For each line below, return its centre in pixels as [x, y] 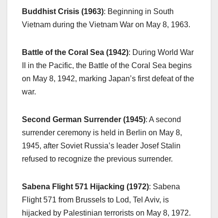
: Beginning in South [139, 12]
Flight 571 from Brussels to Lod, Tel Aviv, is [95, 200]
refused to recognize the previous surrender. [97, 159]
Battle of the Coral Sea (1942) [75, 53]
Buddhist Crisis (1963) [63, 12]
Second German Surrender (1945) [84, 120]
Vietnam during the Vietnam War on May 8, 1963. [106, 25]
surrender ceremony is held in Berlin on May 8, [102, 133]
